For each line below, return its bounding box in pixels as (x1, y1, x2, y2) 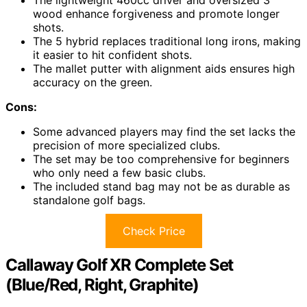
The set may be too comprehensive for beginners (33, 152, 289, 167)
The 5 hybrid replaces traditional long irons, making (33, 34, 301, 49)
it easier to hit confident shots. (33, 48, 192, 62)
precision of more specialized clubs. (33, 138, 220, 153)
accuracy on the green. (33, 75, 152, 90)
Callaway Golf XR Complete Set (5, 255, 234, 275)
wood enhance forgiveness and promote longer (33, 7, 280, 21)
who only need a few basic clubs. (33, 166, 206, 180)
